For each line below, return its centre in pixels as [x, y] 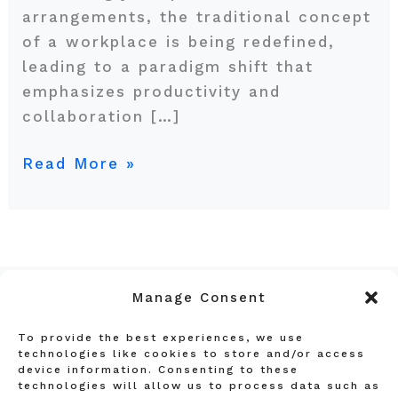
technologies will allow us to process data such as [199, 386]
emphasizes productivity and [151, 91]
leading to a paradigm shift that [167, 66]
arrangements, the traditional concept [196, 16]
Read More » [79, 164]
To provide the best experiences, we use [161, 338]
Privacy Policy [199, 346]
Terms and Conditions [199, 374]
